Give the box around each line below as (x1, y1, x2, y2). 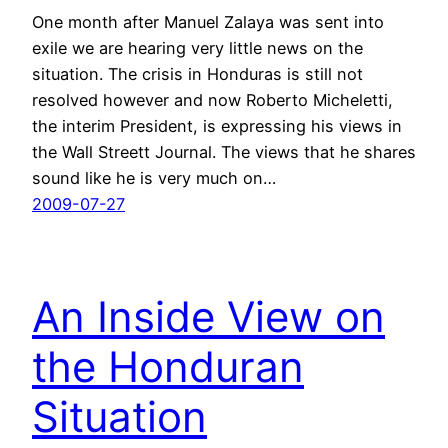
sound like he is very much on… (32, 167, 276, 188)
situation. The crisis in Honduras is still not (32, 63, 363, 84)
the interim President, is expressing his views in (32, 115, 402, 136)
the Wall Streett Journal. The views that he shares (32, 141, 416, 162)
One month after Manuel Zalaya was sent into (32, 11, 384, 32)
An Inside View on (32, 290, 385, 342)
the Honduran (32, 340, 304, 392)
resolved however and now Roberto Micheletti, (32, 89, 393, 110)
